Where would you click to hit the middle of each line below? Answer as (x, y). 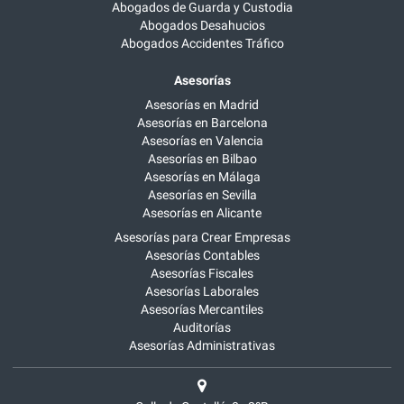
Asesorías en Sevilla (202, 195)
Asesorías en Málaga (202, 177)
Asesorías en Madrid (202, 105)
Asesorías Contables (202, 256)
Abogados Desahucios (202, 26)
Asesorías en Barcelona (202, 123)
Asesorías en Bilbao (202, 159)
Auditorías (202, 328)
